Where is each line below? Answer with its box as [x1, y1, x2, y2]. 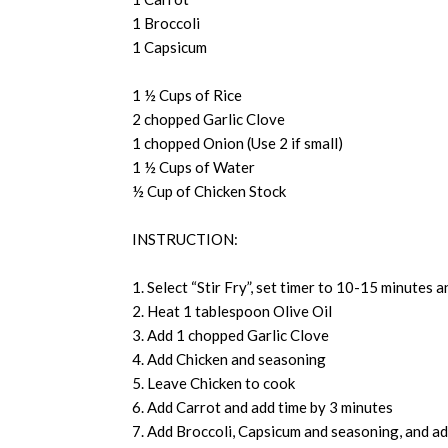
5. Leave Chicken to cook [132, 374, 295, 392]
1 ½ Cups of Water [132, 158, 255, 176]
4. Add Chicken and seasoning [132, 350, 326, 368]
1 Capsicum [132, 38, 207, 56]
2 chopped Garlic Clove [132, 110, 285, 128]
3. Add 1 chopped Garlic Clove [132, 326, 329, 344]
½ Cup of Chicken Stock [132, 182, 286, 200]
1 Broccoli [132, 14, 200, 32]
